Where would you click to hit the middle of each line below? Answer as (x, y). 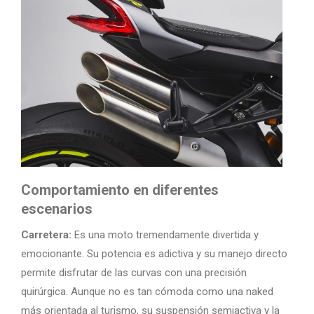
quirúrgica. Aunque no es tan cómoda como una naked (147, 292)
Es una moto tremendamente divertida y (165, 235)
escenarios (57, 209)
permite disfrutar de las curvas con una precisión (134, 273)
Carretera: (46, 235)
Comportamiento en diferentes (120, 190)
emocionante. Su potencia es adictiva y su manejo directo (154, 254)
